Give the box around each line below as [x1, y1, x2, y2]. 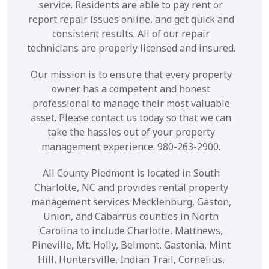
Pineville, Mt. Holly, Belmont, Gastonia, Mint [31, 238, 231, 252]
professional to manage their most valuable [32, 96, 230, 110]
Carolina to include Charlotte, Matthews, [39, 223, 223, 237]
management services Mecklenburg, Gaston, [31, 195, 231, 208]
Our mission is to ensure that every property [30, 67, 232, 81]
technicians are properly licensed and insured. [26, 41, 235, 55]
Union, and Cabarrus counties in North [43, 209, 219, 223]
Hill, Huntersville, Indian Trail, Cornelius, [37, 252, 225, 266]
